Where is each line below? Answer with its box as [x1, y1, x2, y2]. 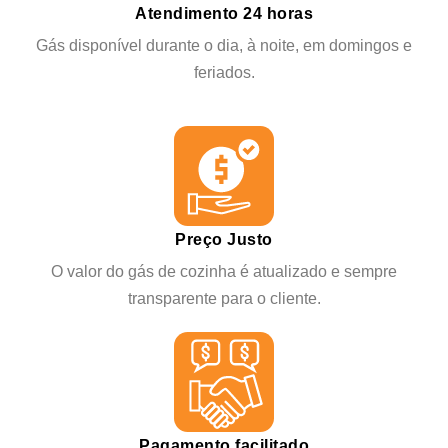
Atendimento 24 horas [135, 4, 313, 23]
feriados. [193, 63, 255, 82]
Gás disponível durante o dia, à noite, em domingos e [36, 36, 412, 55]
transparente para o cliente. [127, 289, 321, 308]
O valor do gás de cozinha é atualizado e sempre [51, 262, 397, 281]
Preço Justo [175, 230, 273, 249]
